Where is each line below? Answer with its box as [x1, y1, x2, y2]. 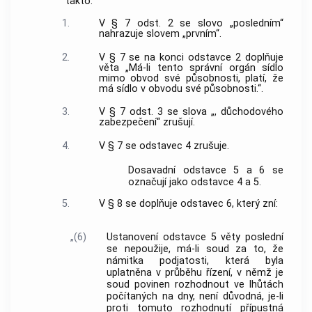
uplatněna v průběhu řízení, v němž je [107, 266, 283, 279]
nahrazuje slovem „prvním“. [98, 27, 221, 40]
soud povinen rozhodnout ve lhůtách [107, 278, 283, 290]
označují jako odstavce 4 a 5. [128, 175, 262, 188]
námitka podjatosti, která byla [107, 254, 283, 267]
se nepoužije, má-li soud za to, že [107, 242, 283, 255]
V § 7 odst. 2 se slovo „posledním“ [98, 17, 283, 29]
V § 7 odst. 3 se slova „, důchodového [98, 106, 283, 118]
